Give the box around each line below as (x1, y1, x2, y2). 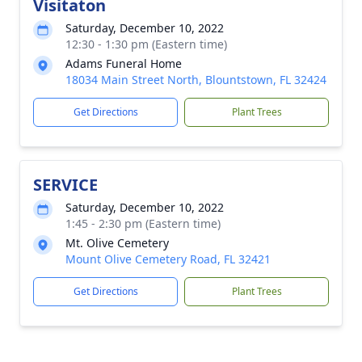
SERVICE (33, 174, 98, 196)
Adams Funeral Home (65, 56, 182, 71)
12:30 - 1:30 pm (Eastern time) (65, 36, 227, 52)
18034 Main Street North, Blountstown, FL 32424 (65, 72, 326, 87)
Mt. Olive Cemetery (65, 235, 169, 250)
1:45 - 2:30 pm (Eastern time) (65, 216, 221, 231)
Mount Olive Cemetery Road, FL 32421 (65, 251, 271, 267)
